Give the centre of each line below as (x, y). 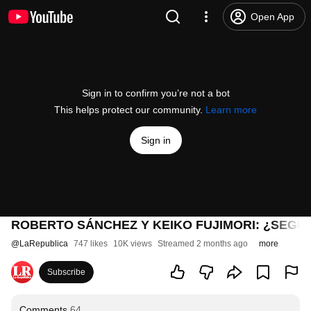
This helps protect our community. (130, 110)
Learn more (231, 110)
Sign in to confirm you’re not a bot (155, 93)
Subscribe (66, 272)
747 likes (91, 244)
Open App (272, 17)
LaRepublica (44, 244)
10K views (133, 244)
